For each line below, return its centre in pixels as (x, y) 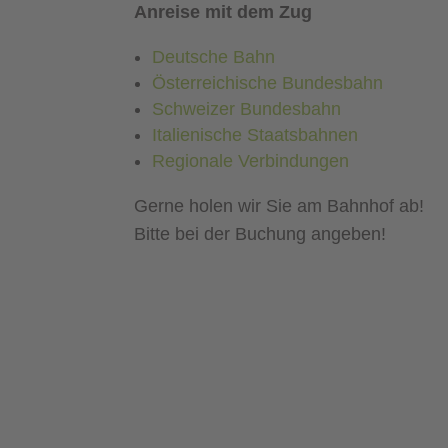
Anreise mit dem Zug (223, 12)
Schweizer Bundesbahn (247, 109)
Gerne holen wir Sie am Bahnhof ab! (279, 206)
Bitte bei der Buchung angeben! (260, 234)
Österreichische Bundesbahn (268, 83)
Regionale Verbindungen (251, 161)
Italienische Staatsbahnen (255, 135)
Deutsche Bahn (214, 57)
